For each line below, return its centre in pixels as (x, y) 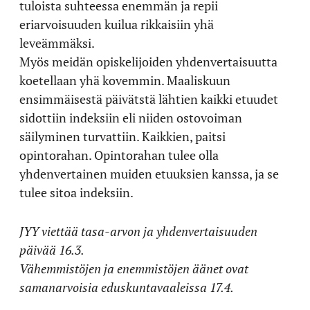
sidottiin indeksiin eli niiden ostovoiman (131, 117)
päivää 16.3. (52, 249)
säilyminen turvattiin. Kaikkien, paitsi (122, 136)
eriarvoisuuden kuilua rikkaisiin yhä (117, 24)
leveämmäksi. (57, 43)
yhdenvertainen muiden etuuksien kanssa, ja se (149, 173)
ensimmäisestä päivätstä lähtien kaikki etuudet (149, 99)
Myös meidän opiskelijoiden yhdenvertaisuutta (148, 61)
